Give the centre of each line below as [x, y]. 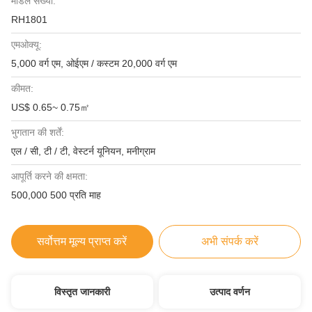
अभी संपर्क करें [230, 241]
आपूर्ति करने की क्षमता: [49, 176]
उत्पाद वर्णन [230, 292]
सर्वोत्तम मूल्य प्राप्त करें [82, 241]
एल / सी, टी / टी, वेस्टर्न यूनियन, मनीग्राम [83, 151]
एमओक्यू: [26, 45]
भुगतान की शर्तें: [38, 132]
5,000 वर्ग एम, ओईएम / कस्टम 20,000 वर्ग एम [94, 63]
